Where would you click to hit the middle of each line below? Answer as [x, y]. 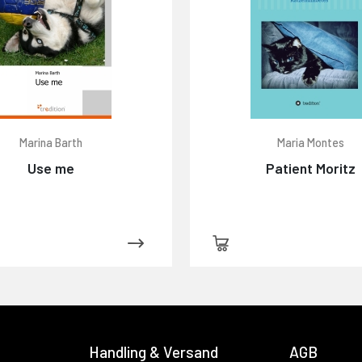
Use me [51, 168]
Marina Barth [51, 142]
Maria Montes [311, 142]
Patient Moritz [311, 168]
